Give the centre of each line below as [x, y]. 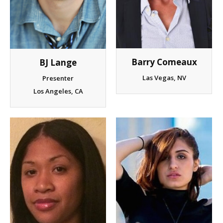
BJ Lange [58, 62]
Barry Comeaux [164, 62]
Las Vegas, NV [164, 78]
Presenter [58, 78]
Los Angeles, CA [58, 91]
